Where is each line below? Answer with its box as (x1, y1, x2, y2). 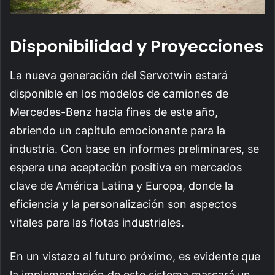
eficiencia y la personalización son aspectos (10, 197, 237, 211)
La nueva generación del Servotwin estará (10, 68, 228, 82)
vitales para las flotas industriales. (10, 215, 184, 229)
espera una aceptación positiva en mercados (10, 160, 242, 174)
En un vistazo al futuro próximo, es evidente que (10, 249, 260, 263)
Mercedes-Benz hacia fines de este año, (10, 105, 218, 118)
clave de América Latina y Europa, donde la (10, 179, 233, 192)
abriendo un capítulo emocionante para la (10, 123, 225, 137)
